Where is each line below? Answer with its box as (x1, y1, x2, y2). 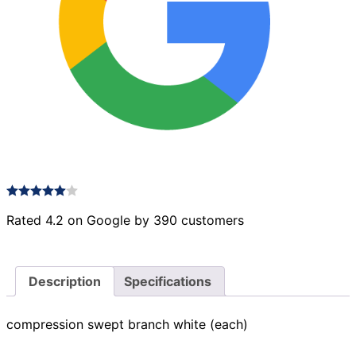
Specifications (124, 273, 211, 289)
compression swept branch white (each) (6, 316, 248, 333)
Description (29, 273, 101, 289)
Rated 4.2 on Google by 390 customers (6, 211, 244, 228)
